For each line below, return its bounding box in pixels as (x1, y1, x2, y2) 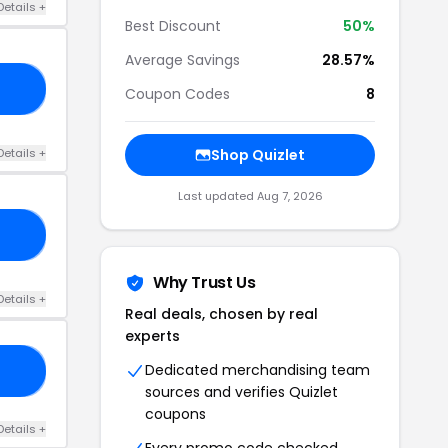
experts (125, 326, 180, 346)
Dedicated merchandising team (145, 360, 370, 380)
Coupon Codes (125, 84, 230, 104)
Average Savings (125, 50, 240, 70)
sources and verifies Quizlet (145, 382, 338, 402)
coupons (145, 404, 206, 424)
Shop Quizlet (211, 145, 305, 165)
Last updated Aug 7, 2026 (177, 188, 323, 204)
